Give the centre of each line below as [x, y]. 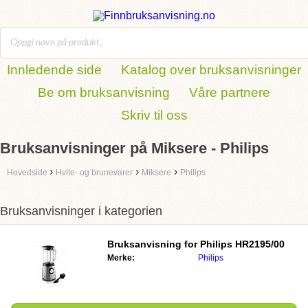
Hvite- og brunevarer [94, 173]
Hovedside [28, 173]
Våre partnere [230, 92]
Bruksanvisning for [154, 244]
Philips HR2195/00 [242, 244]
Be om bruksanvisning [104, 92]
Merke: [121, 258]
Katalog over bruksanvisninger [211, 70]
